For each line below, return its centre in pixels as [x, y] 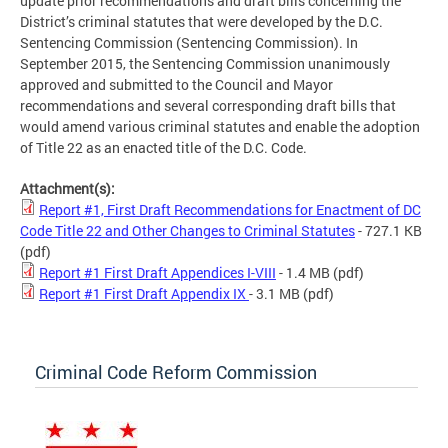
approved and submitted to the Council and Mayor [176, 84]
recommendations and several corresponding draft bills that [208, 105]
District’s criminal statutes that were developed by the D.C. [201, 21]
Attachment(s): [69, 188]
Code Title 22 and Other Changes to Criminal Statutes [187, 230]
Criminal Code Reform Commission [176, 371]
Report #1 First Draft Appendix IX [144, 293]
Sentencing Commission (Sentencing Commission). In [189, 42]
